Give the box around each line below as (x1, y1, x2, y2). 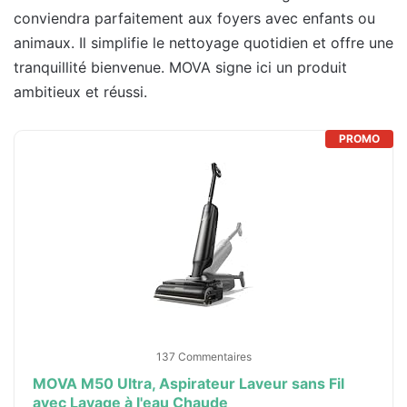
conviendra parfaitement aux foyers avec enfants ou (14, 9, 375, 28)
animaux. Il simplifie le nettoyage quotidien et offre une (14, 34, 393, 53)
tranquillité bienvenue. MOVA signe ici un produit (14, 58, 347, 77)
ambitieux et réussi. (14, 83, 147, 102)
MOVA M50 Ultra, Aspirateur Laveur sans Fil (33, 374, 344, 393)
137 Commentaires (155, 350, 252, 364)
